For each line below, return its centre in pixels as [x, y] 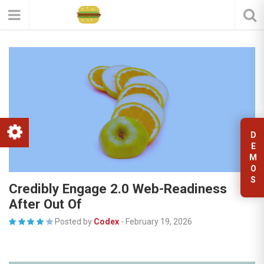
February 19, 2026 [159, 221]
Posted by [73, 221]
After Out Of [45, 204]
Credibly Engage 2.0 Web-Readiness [118, 188]
